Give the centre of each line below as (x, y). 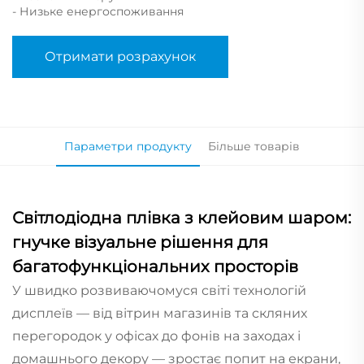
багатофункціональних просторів (155, 266)
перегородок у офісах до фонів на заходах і (156, 336)
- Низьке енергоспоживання (98, 11)
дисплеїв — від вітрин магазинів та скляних (160, 313)
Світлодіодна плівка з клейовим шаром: (182, 217)
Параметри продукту (128, 146)
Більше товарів (254, 146)
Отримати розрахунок (120, 56)
